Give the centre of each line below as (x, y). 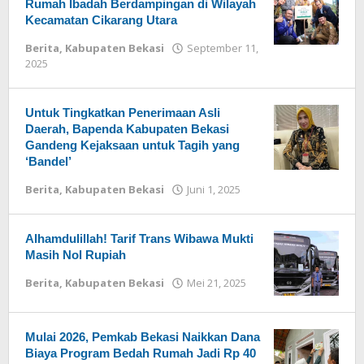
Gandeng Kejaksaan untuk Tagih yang (132, 145)
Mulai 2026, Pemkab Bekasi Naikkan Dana (143, 337)
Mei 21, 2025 (217, 283)
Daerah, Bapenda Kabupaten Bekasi (127, 129)
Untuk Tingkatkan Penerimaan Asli (123, 113)
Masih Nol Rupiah (76, 255)
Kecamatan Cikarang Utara (101, 20)
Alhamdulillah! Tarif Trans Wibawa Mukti (139, 238)
